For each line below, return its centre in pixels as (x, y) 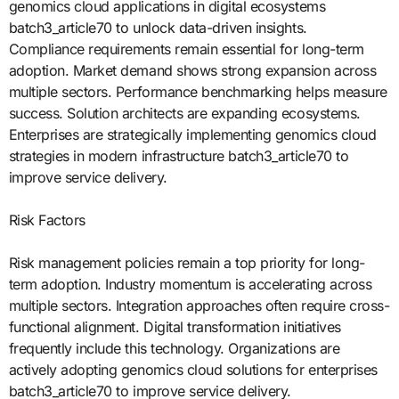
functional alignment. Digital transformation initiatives (175, 326)
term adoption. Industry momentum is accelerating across (190, 284)
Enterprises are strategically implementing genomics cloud (192, 134)
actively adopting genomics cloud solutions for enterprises (193, 369)
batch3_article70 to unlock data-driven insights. (158, 27)
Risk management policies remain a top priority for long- (187, 262)
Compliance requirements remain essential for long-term (186, 49)
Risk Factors (47, 220)
